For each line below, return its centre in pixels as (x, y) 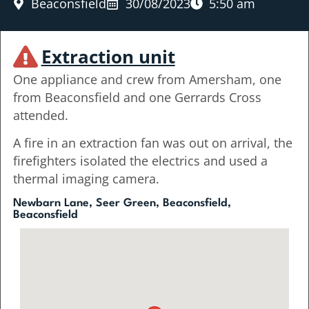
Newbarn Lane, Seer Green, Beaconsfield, (122, 203)
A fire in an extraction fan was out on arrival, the (152, 143)
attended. (40, 115)
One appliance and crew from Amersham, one (147, 79)
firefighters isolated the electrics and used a (140, 161)
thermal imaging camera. (86, 179)
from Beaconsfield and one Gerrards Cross (137, 97)
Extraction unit (108, 56)
